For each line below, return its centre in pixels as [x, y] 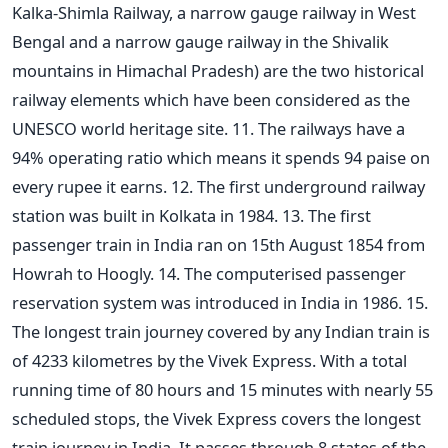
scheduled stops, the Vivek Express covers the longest [216, 418]
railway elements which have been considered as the [211, 99]
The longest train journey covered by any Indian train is [221, 331]
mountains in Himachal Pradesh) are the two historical [218, 70]
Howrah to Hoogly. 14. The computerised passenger [209, 273]
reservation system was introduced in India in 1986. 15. [220, 302]
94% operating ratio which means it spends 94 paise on [221, 157]
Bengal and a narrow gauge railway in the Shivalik [200, 41]
